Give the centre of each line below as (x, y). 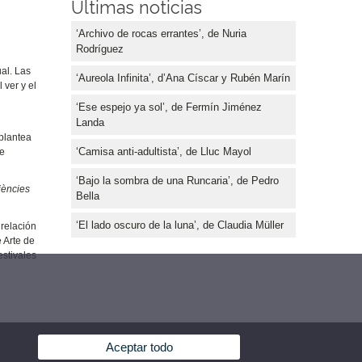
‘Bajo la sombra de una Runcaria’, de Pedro (177, 180)
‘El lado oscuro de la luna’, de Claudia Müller (180, 225)
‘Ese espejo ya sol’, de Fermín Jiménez (169, 107)
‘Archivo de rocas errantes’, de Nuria (161, 33)
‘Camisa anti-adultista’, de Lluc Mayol (164, 151)
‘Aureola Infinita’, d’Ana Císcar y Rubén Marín (183, 78)
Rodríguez (100, 48)
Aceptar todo (139, 347)
